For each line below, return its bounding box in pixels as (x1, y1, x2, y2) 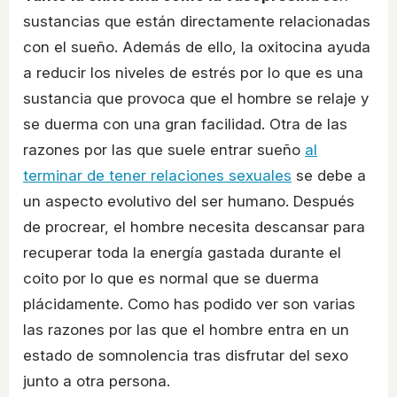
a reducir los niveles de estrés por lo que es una (23, 63, 363, 82)
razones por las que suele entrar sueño (23, 140, 305, 159)
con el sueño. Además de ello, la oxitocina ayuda (23, 37, 370, 56)
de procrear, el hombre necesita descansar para (23, 217, 365, 236)
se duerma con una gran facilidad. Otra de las (23, 114, 347, 133)
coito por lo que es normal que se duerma (23, 269, 319, 287)
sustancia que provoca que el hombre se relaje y (23, 89, 369, 107)
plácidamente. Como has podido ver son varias (23, 294, 355, 313)
